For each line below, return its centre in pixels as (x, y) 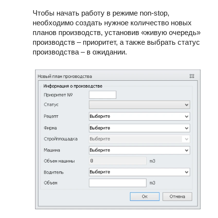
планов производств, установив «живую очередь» (117, 33)
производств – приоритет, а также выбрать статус (116, 42)
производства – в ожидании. (80, 52)
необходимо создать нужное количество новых (112, 23)
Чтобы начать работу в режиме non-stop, (101, 13)
